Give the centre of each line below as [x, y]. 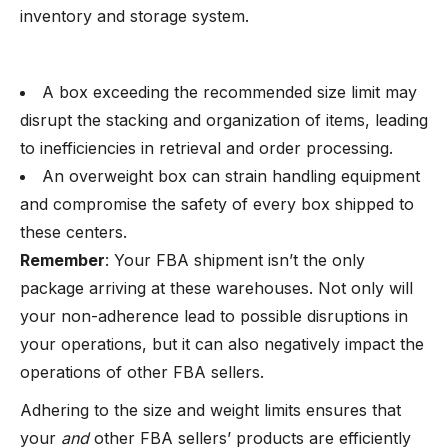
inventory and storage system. [137, 16]
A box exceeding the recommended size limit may [229, 92]
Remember [62, 260]
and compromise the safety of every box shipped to [217, 204]
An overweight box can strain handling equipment [231, 176]
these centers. [73, 232]
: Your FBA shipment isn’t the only [235, 260]
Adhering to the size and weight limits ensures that [210, 410]
